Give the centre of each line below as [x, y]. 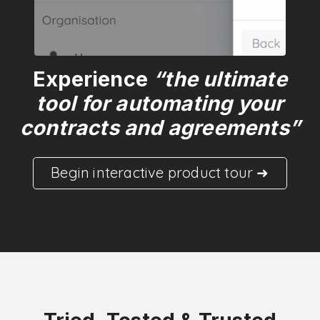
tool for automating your [160, 103]
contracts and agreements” [160, 127]
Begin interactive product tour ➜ [160, 172]
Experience [93, 79]
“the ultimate [220, 79]
